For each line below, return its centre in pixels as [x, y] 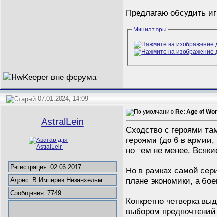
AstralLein [62, 122]
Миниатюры [150, 30]
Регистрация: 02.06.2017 [46, 167]
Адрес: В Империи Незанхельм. [57, 180]
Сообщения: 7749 [36, 193]
